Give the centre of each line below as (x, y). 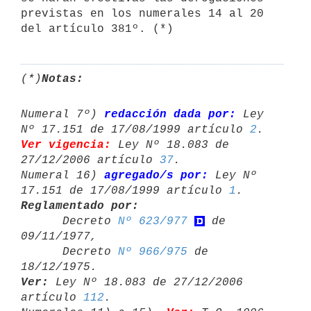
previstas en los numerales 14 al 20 (142, 14)
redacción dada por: (170, 114)
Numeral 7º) (62, 114)
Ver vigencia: (66, 145)
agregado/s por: (156, 175)
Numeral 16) (62, 175)
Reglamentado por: (80, 206)
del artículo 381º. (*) (97, 29)
